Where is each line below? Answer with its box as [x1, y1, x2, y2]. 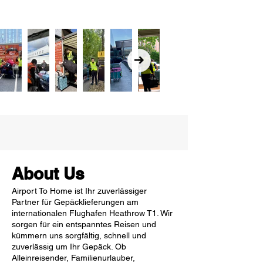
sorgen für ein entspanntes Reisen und [12, 220, 156, 229]
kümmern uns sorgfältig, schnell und [12, 231, 146, 240]
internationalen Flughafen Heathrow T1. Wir [12, 208, 173, 218]
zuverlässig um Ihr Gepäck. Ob [12, 242, 126, 251]
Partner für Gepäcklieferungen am [12, 197, 139, 207]
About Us [12, 164, 85, 183]
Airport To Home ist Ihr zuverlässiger [12, 186, 147, 195]
